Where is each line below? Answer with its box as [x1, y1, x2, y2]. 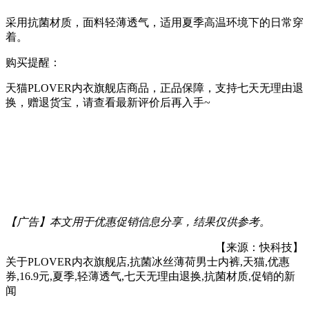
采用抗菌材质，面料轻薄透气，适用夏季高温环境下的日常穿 [6, 16, 303, 28]
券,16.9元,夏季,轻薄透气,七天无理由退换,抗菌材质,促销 [6, 270, 273, 282]
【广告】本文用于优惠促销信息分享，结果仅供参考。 [6, 215, 270, 228]
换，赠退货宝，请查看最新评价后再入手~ [6, 96, 210, 108]
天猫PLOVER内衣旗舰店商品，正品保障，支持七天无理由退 [6, 81, 303, 94]
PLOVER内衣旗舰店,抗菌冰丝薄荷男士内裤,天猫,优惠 [28, 255, 290, 268]
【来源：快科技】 [215, 241, 303, 253]
